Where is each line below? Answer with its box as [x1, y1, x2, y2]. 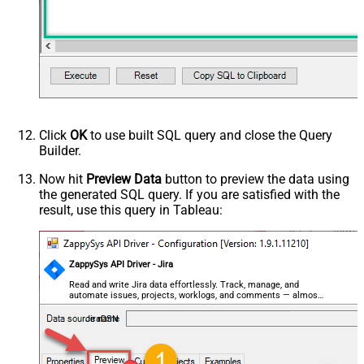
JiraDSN [84, 313, 119, 324]
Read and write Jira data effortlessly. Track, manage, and [69, 279, 300, 290]
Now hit [39, 171, 86, 187]
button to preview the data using [162, 171, 349, 187]
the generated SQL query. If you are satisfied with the [39, 186, 340, 202]
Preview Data [86, 171, 162, 187]
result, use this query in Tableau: [39, 201, 223, 218]
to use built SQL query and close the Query [87, 127, 332, 143]
